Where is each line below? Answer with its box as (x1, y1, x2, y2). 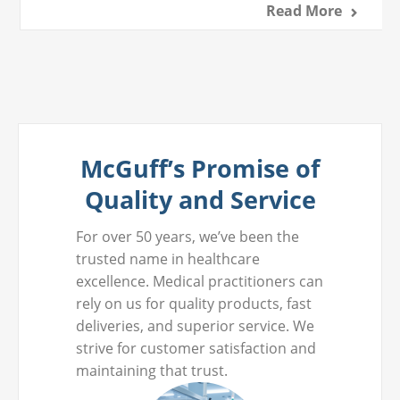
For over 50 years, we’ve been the (76, 226, 299, 246)
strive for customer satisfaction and (76, 337, 316, 358)
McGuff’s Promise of (80, 151, 320, 185)
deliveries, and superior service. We (76, 315, 314, 336)
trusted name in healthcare (76, 248, 260, 269)
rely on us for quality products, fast (76, 293, 312, 313)
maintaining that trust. (76, 360, 228, 380)
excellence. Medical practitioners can (76, 271, 323, 291)
